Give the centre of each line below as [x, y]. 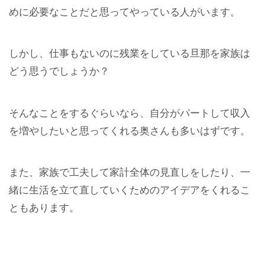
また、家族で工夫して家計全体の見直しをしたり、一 [130, 173]
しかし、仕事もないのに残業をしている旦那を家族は [130, 54]
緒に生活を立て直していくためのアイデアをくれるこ [130, 190]
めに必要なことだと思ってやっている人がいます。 [125, 12]
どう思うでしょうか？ [59, 72]
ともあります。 [44, 208]
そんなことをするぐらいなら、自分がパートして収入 [130, 113]
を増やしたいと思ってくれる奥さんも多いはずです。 [130, 131]
